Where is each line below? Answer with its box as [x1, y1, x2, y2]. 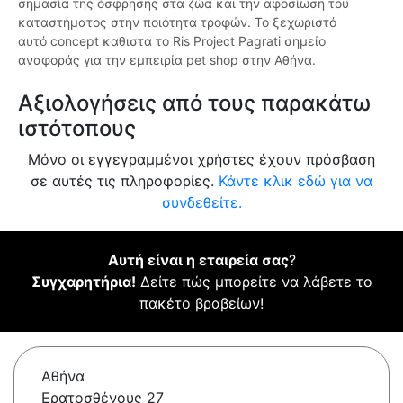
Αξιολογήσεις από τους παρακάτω [18, 90, 371, 117]
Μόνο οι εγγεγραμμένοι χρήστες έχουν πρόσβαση [28, 150, 375, 169]
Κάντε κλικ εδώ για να [219, 172, 372, 191]
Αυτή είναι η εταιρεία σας [107, 251, 289, 270]
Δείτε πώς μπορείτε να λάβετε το [135, 273, 372, 291]
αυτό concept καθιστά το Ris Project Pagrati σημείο [18, 33, 326, 49]
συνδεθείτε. [161, 193, 242, 212]
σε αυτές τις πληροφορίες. [31, 172, 219, 191]
